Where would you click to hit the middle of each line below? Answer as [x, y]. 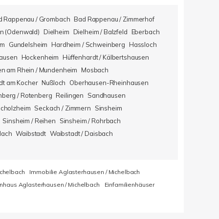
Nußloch [54, 83]
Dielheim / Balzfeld [100, 32]
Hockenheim [40, 57]
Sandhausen [106, 95]
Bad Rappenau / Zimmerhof [114, 19]
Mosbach [95, 70]
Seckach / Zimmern [63, 108]
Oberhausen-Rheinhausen [109, 83]
